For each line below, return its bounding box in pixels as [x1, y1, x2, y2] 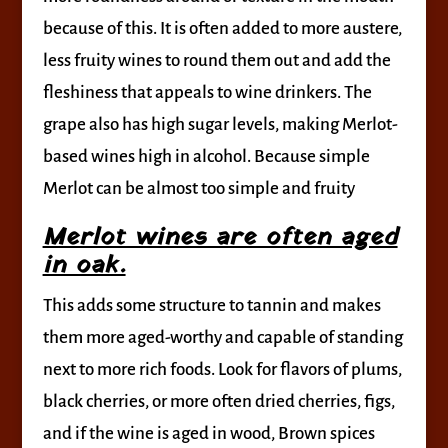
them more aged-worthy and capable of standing [42, 328, 403, 347]
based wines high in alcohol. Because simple [42, 147, 370, 166]
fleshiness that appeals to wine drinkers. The [42, 83, 372, 102]
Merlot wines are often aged [42, 220, 398, 256]
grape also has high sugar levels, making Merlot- [42, 115, 398, 134]
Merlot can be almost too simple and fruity [42, 179, 355, 198]
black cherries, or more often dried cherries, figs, [42, 392, 395, 411]
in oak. [42, 248, 126, 284]
